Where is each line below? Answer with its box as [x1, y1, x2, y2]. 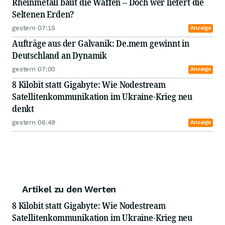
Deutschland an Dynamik [12, 49, 109, 62]
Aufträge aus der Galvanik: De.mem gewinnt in [12, 37, 190, 50]
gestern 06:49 [12, 119, 56, 127]
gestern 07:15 [12, 24, 56, 32]
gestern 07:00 [12, 65, 56, 73]
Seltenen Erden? [12, 8, 76, 21]
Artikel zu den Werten [22, 184, 117, 195]
